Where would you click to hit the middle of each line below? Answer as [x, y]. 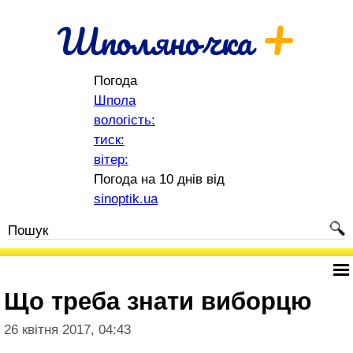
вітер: [111, 160]
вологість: [124, 120]
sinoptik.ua [126, 199]
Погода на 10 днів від [159, 179]
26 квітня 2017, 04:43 [67, 330]
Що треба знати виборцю [158, 301]
